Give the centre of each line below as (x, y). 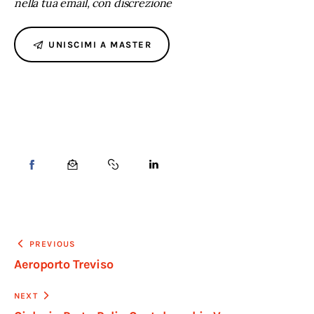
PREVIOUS (53, 244)
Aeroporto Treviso (64, 265)
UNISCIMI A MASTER (100, 44)
